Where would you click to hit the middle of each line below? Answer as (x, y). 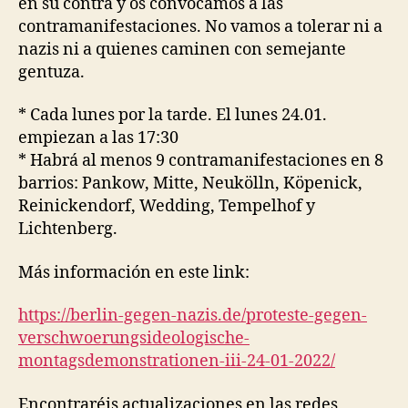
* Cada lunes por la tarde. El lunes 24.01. (173, 116)
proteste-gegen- (306, 316)
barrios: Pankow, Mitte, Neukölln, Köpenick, (190, 184)
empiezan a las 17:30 (98, 138)
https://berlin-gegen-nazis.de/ (132, 316)
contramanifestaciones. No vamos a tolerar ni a (200, 26)
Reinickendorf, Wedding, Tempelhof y (167, 207)
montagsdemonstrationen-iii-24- (144, 362)
